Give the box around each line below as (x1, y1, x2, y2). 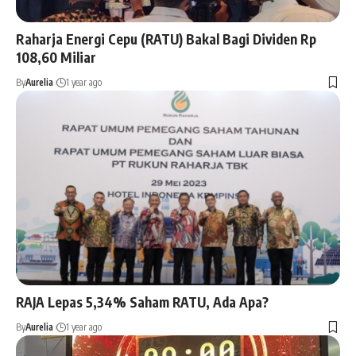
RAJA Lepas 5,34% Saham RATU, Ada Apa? (16, 292, 269, 311)
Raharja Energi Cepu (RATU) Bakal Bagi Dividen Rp (16, 29, 316, 48)
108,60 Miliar (16, 48, 96, 66)
